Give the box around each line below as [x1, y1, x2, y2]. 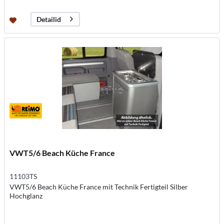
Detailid [36, 14, 61, 23]
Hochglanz [9, 191, 43, 200]
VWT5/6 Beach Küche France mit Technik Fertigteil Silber [9, 182, 188, 191]
